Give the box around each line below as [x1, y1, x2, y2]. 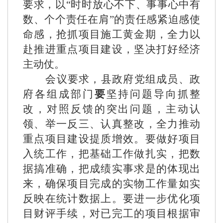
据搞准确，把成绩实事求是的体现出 [23, 163, 200, 175]
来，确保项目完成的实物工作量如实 [23, 178, 200, 190]
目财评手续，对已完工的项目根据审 [23, 208, 200, 220]
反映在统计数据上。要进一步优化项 [23, 193, 200, 205]
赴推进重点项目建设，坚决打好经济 [23, 43, 200, 55]
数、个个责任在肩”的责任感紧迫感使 [23, 13, 200, 25]
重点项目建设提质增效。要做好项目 [23, 133, 200, 145]
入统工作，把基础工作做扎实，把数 [23, 148, 200, 160]
